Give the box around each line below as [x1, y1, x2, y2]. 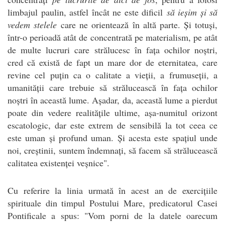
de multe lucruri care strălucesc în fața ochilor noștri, [8, 43, 217, 56]
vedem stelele [8, 18, 57, 31]
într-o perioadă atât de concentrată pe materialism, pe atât [8, 31, 217, 43]
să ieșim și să [166, 6, 217, 18]
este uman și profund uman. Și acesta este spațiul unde [8, 131, 217, 144]
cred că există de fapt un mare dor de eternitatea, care [8, 56, 217, 68]
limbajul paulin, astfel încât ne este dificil [8, 6, 167, 18]
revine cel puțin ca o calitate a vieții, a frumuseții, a [8, 68, 217, 81]
